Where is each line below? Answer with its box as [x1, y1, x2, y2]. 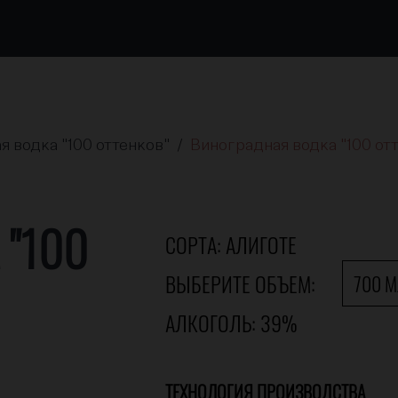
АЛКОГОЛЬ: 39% [164, 306, 298, 338]
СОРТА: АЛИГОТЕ [164, 227, 297, 260]
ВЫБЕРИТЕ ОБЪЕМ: [164, 267, 315, 299]
